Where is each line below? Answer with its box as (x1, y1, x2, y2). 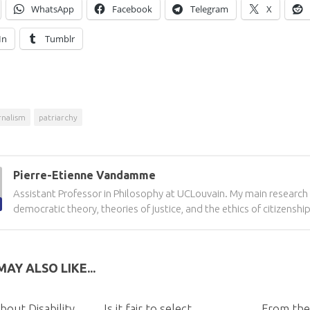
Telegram (190, 3, 228, 15)
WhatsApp (31, 3, 74, 15)
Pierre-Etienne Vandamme (13, 169, 156, 181)
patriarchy (39, 113, 77, 122)
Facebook (112, 3, 152, 15)
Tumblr (45, 33, 75, 45)
